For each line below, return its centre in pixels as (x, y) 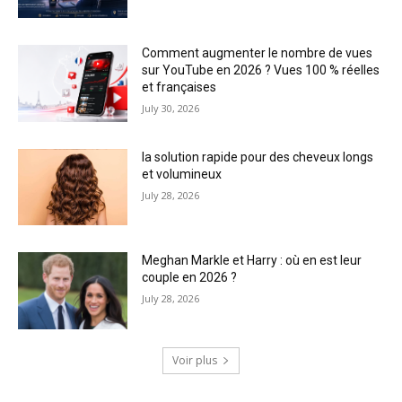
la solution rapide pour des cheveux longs (258, 157)
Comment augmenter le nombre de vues (258, 53)
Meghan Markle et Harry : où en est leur (252, 261)
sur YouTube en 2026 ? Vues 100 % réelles (261, 70)
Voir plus (195, 361)
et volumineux (182, 174)
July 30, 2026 (171, 109)
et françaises (179, 87)
